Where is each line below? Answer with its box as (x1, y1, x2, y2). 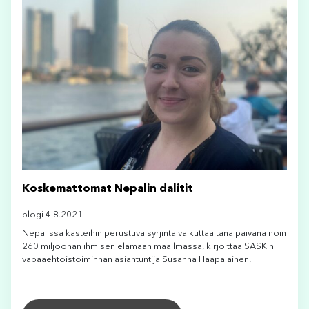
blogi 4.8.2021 (22, 210, 83, 220)
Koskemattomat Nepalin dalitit (22, 183, 193, 195)
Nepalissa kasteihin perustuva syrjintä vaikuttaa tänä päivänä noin (22, 229, 286, 239)
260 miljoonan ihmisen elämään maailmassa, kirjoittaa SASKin (22, 242, 274, 252)
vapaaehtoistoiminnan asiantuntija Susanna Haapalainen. (22, 255, 251, 265)
